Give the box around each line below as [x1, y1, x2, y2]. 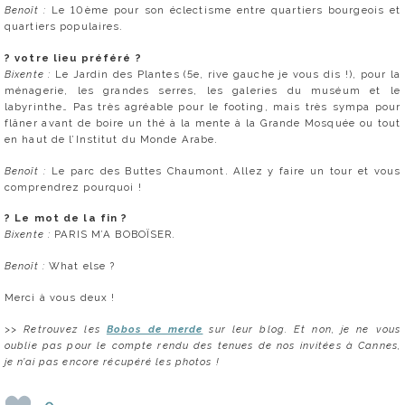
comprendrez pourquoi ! [5, 180, 142, 193]
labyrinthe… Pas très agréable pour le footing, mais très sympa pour [5, 99, 400, 113]
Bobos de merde [106, 322, 203, 335]
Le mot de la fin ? [14, 212, 128, 225]
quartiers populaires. [5, 19, 124, 33]
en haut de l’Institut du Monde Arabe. [5, 132, 219, 146]
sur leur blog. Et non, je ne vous [202, 322, 400, 335]
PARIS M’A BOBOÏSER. [54, 228, 176, 241]
